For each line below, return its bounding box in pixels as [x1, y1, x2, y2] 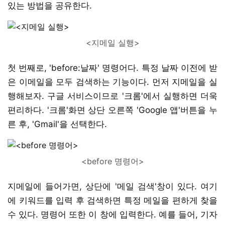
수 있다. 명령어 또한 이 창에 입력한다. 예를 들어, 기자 [8, 209, 217, 219]
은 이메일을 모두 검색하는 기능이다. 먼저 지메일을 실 [8, 76, 217, 87]
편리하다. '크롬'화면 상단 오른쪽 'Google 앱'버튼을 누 [8, 104, 217, 115]
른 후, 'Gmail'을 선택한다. [8, 119, 107, 129]
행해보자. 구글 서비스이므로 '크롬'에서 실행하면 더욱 [8, 90, 217, 101]
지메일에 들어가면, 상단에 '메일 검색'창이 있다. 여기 [8, 181, 217, 191]
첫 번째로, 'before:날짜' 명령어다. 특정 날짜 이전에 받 [8, 62, 217, 73]
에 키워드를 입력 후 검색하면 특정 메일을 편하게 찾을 [8, 195, 217, 205]
